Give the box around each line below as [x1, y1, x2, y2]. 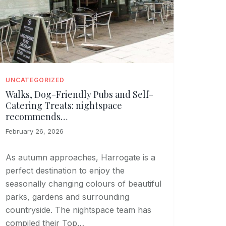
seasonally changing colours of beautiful [5, 179, 161, 189]
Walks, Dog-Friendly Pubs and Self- [5, 88, 153, 101]
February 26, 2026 [5, 127, 64, 136]
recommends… [5, 110, 68, 123]
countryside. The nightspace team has [5, 205, 151, 215]
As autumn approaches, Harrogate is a [5, 152, 155, 163]
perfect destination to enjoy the [5, 165, 125, 176]
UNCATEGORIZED [5, 76, 65, 84]
